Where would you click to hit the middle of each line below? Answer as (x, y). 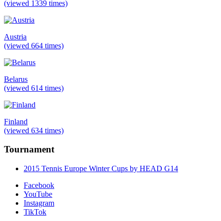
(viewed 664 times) (34, 45)
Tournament (29, 149)
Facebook (39, 185)
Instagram (39, 203)
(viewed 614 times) (34, 88)
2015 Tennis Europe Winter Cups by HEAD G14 (101, 169)
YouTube (38, 194)
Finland (16, 121)
